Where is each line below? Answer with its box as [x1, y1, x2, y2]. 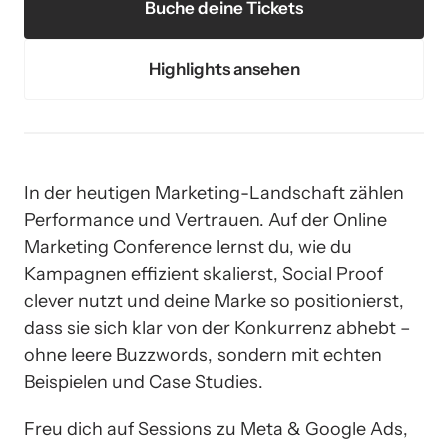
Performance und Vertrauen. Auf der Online [24, 209, 387, 231]
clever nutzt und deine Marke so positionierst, [24, 290, 404, 312]
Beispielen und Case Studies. [24, 371, 263, 393]
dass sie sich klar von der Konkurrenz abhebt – [24, 317, 411, 339]
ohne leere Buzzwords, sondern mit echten [24, 344, 382, 366]
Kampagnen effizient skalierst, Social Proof [24, 263, 383, 285]
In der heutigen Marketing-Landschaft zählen [24, 182, 404, 204]
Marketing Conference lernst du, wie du [24, 236, 352, 258]
